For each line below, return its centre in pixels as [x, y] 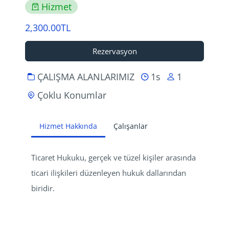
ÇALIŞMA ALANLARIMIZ [86, 76]
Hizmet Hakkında [68, 126]
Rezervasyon [114, 51]
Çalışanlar [131, 126]
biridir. [43, 188]
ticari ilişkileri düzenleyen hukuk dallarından [110, 173]
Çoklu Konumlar [72, 95]
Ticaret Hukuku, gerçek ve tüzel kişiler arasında [114, 157]
